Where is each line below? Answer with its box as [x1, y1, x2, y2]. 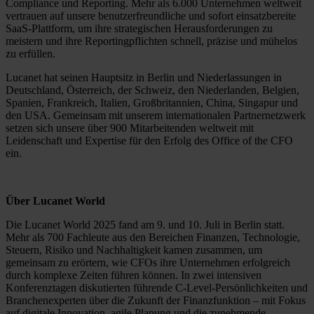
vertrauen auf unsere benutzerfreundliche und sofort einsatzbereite [6, 9, 296, 22]
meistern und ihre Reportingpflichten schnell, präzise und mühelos [6, 34, 297, 47]
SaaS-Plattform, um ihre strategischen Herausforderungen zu [6, 22, 273, 34]
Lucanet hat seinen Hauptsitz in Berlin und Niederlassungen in [6, 71, 282, 83]
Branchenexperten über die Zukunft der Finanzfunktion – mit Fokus [6, 294, 306, 306]
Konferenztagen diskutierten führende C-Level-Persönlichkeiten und [6, 281, 308, 294]
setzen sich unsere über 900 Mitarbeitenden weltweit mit [6, 121, 254, 134]
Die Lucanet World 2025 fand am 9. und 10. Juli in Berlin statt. [6, 218, 285, 231]
